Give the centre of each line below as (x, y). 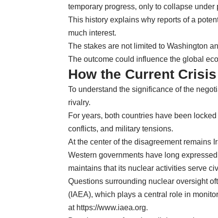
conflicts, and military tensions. (121, 128)
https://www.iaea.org (111, 207)
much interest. (92, 33)
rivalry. (79, 102)
